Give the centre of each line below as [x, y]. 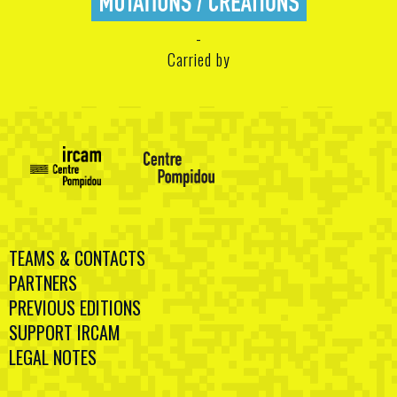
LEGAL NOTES [53, 358]
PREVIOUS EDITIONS [75, 308]
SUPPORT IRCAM [65, 333]
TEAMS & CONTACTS [77, 258]
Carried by [198, 60]
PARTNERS [43, 283]
